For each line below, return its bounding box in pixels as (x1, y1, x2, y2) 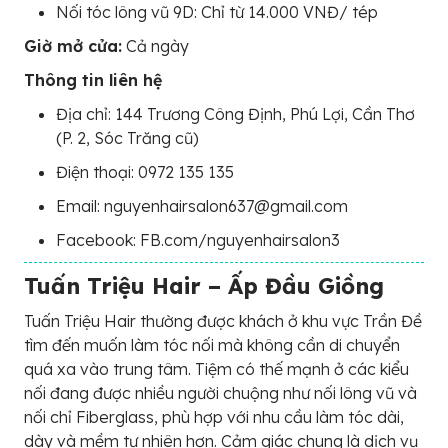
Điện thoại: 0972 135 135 (56, 161, 234, 182)
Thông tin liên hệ (24, 69, 162, 90)
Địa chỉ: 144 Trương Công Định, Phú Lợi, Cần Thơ (56, 103, 415, 124)
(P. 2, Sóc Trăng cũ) (56, 127, 199, 148)
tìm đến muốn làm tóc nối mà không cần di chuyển (24, 334, 400, 355)
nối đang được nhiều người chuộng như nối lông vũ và (24, 382, 417, 403)
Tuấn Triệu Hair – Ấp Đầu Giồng (24, 271, 384, 300)
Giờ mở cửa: (24, 35, 122, 56)
